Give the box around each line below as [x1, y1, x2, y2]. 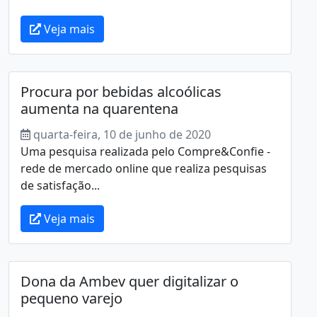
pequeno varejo [21, 288, 122, 308]
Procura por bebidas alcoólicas [21, 81, 221, 101]
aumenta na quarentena [21, 98, 178, 118]
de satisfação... [21, 177, 100, 193]
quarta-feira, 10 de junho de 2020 [33, 126, 211, 142]
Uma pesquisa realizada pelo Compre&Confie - [21, 143, 270, 159]
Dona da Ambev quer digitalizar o [21, 271, 238, 291]
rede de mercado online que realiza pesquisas [21, 160, 267, 176]
